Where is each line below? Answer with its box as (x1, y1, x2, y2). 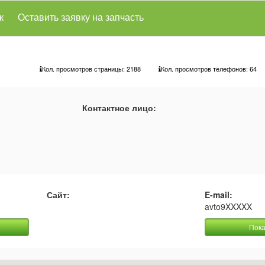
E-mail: (204, 189, 232, 201)
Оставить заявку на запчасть (17, 10, 144, 24)
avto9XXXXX (204, 201, 252, 212)
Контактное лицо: (82, 102, 156, 114)
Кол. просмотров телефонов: (161, 64, 250, 73)
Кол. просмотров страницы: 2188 (42, 64, 141, 73)
